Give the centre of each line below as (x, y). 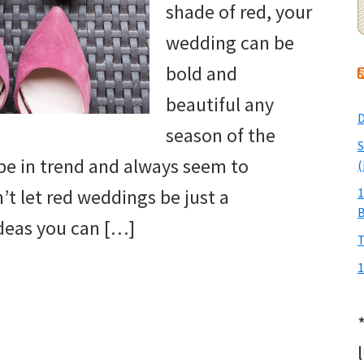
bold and (201, 74)
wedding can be (230, 43)
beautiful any (220, 105)
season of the (221, 136)
